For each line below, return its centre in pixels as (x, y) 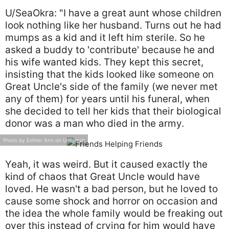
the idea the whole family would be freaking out (114, 213)
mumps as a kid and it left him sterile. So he (105, 38)
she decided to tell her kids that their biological (113, 111)
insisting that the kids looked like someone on (109, 74)
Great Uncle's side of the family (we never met (111, 87)
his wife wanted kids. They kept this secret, (104, 62)
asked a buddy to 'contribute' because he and (110, 50)
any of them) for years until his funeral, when (107, 99)
